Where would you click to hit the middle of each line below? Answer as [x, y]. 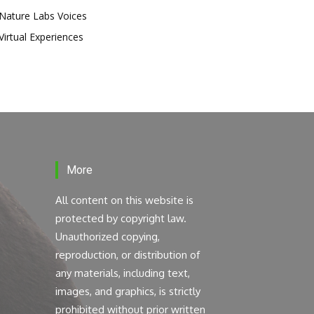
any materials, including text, [123, 273]
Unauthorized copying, [108, 237]
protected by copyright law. [121, 219]
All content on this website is [124, 200]
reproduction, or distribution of [128, 255]
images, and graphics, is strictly [128, 292]
